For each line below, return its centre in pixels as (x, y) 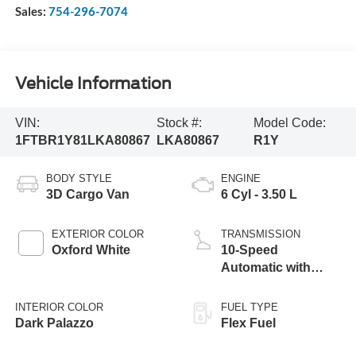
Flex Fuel (248, 323)
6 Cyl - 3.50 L (259, 194)
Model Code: (289, 123)
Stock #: (180, 123)
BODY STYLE (79, 178)
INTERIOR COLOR (59, 307)
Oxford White (91, 250)
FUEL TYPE (250, 307)
